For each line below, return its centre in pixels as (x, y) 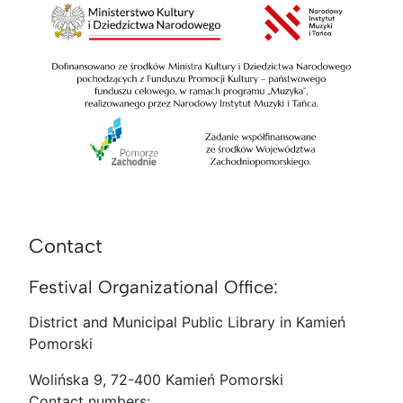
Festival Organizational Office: (153, 287)
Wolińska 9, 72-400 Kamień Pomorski (156, 379)
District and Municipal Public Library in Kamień (187, 322)
